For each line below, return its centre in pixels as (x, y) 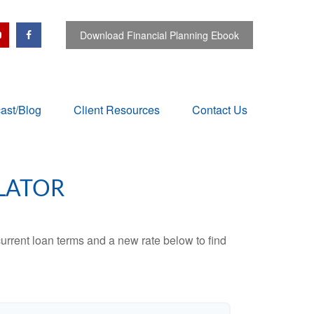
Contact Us (220, 110)
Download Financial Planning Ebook (159, 35)
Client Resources (117, 110)
